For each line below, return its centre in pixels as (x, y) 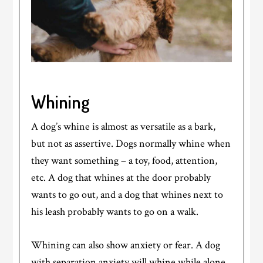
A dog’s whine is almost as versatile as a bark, (124, 126)
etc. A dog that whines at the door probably (121, 177)
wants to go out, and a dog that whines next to (127, 194)
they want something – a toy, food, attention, (124, 160)
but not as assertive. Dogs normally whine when (131, 143)
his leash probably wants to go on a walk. (115, 211)
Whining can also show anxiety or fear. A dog (126, 245)
